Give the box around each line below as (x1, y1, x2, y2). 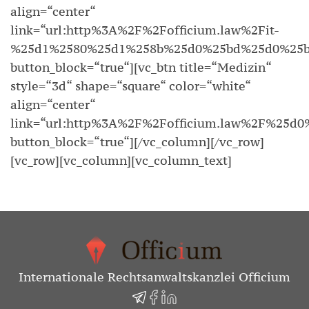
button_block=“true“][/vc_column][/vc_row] (10, 134, 264, 150)
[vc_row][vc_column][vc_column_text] (10, 152, 232, 168)
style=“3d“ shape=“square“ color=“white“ (10, 78, 250, 94)
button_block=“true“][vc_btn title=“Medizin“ (10, 59, 271, 75)
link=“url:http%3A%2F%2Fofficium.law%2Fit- (10, 22, 279, 38)
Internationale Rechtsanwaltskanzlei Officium (19, 269, 290, 286)
